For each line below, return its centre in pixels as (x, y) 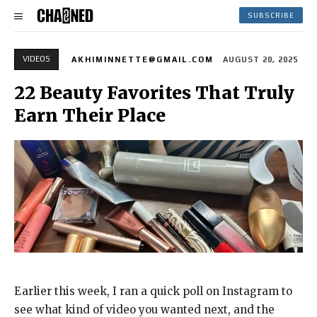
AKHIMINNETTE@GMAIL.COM (143, 59)
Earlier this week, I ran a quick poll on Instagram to (153, 292)
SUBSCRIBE (271, 16)
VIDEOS (36, 58)
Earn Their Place (90, 115)
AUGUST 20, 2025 (260, 59)
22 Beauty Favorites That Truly (154, 92)
